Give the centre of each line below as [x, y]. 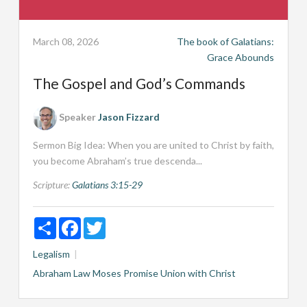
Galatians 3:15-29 [107, 184]
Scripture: [51, 184]
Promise [140, 273]
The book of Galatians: [226, 41]
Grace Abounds [241, 57]
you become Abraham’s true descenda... [117, 160]
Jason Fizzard [128, 116]
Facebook [101, 222]
